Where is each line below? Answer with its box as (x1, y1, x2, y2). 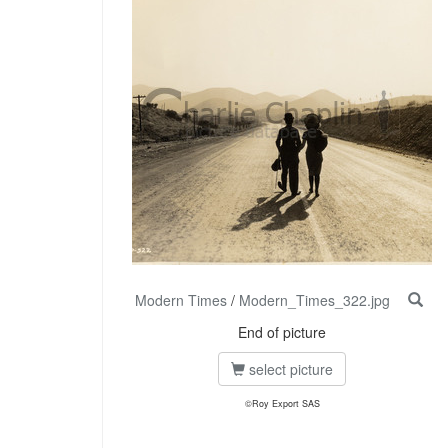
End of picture (238, 322, 326, 343)
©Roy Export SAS (244, 397, 320, 411)
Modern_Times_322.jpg (239, 290, 390, 311)
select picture (245, 359, 333, 380)
